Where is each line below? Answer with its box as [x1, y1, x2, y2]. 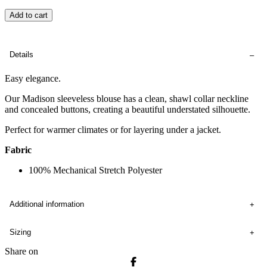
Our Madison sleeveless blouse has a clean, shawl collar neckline [5, 94, 249, 104]
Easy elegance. [5, 73, 61, 84]
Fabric [5, 145, 32, 156]
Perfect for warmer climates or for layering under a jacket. [5, 125, 221, 135]
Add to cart [10, 11, 48, 20]
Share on [5, 246, 38, 257]
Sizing [10, 228, 31, 237]
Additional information [10, 200, 84, 209]
